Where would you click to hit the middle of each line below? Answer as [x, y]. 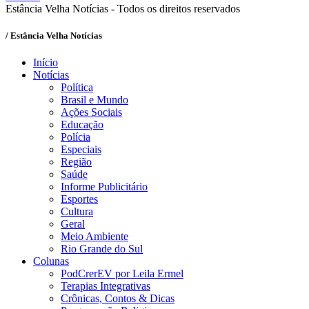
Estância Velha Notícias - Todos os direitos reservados [123, 9]
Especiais [81, 150]
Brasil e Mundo [94, 100]
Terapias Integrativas [106, 286]
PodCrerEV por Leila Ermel [122, 274]
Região [76, 162]
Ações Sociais [91, 112]
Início [46, 63]
